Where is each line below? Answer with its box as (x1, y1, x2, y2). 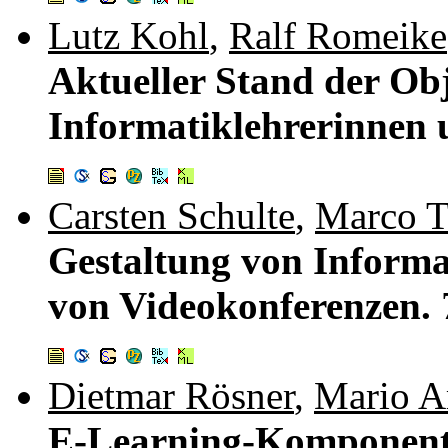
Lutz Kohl (48, 13, 209, 57)
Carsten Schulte (48, 193, 295, 237)
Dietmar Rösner (48, 373, 294, 417)
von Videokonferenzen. (48, 283, 441, 327)
